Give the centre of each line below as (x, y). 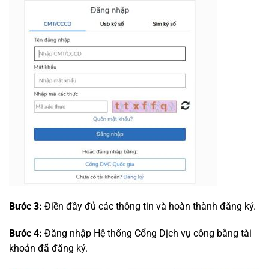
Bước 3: (26, 206)
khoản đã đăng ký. (48, 249)
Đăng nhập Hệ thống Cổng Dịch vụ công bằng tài (147, 234)
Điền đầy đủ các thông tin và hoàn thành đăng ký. (149, 206)
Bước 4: (26, 234)
